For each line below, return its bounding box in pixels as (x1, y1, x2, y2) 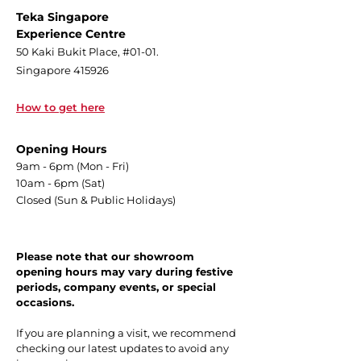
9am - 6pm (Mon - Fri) (16, 159, 129, 172)
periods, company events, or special (16, 280, 216, 293)
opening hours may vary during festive (16, 264, 233, 278)
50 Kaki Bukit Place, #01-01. (16, 44, 159, 58)
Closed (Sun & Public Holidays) (16, 193, 176, 206)
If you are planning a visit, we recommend (16, 326, 236, 339)
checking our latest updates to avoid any (16, 341, 229, 355)
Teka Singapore (16, 9, 112, 24)
